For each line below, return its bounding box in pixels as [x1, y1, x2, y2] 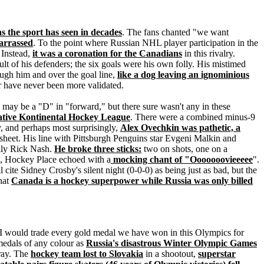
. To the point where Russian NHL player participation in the [33, 38, 258, 48]
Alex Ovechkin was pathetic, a [120, 123, 240, 133]
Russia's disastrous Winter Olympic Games [86, 238, 257, 248]
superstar [198, 249, 236, 259]
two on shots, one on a [141, 144, 227, 154]
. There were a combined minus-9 [130, 112, 255, 122]
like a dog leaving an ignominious [117, 70, 249, 80]
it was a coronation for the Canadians [32, 48, 182, 58]
